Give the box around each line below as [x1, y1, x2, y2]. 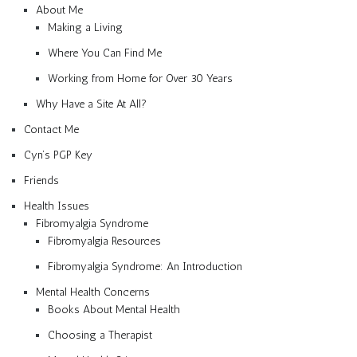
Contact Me [24, 123, 79, 137]
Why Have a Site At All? [36, 97, 147, 112]
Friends [24, 174, 59, 188]
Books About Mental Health [48, 303, 180, 317]
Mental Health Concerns [36, 285, 150, 300]
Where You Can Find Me [48, 46, 162, 61]
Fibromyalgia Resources [48, 234, 161, 249]
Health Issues [24, 199, 89, 214]
